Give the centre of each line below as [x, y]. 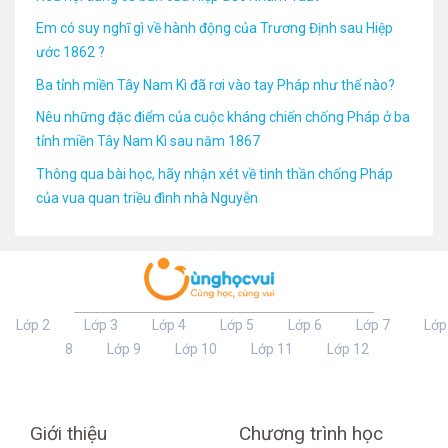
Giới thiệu [68, 433]
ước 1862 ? [70, 52]
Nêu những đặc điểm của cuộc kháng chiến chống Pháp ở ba [223, 117]
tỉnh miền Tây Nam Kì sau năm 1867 [148, 141]
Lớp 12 [347, 348]
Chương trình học [311, 433]
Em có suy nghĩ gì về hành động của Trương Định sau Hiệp [214, 28]
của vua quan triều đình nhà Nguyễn [147, 197]
